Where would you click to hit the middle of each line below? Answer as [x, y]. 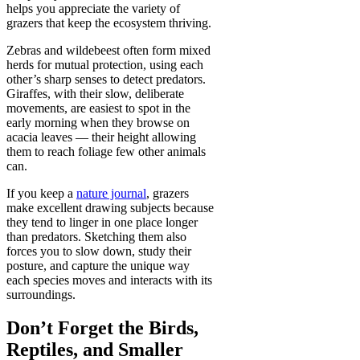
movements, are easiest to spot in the [98, 108]
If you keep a [41, 193]
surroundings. [41, 294]
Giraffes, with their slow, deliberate [95, 93]
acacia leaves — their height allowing [101, 137]
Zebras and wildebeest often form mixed [108, 50]
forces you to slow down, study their [99, 251]
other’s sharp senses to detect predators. [106, 79]
